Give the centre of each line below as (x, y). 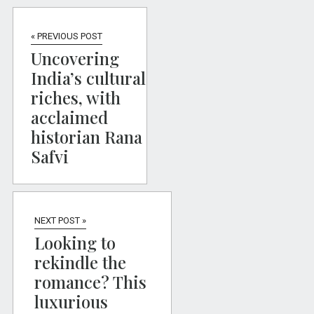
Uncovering (75, 59)
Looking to (75, 243)
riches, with (75, 98)
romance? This (90, 282)
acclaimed (69, 117)
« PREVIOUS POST (66, 36)
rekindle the (80, 262)
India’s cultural (88, 78)
